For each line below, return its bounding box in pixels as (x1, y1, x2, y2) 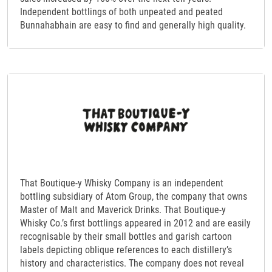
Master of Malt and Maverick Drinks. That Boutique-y (20, 203, 226, 216)
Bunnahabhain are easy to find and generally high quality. (20, 19, 246, 31)
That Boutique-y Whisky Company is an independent (20, 177, 223, 189)
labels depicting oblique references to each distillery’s (20, 243, 232, 256)
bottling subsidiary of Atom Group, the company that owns (20, 190, 247, 202)
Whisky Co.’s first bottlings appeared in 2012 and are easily (20, 217, 251, 229)
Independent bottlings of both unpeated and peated (20, 5, 223, 18)
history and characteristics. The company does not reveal (20, 257, 244, 269)
